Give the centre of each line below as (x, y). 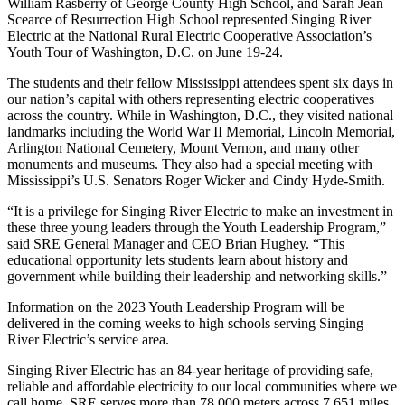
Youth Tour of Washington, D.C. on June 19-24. (145, 52)
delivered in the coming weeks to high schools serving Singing (185, 323)
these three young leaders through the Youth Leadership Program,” (197, 227)
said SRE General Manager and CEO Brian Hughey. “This (176, 243)
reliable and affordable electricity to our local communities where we (202, 386)
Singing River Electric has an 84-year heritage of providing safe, (190, 370)
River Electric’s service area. (88, 339)
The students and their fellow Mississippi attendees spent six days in (200, 82)
